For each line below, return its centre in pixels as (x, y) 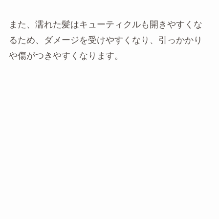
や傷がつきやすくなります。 (66, 56)
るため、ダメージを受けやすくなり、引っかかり (105, 40)
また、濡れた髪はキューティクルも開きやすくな (105, 25)
